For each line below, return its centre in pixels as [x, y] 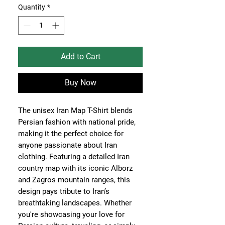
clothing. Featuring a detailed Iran [74, 157]
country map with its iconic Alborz [75, 168]
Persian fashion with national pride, [77, 122]
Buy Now [80, 83]
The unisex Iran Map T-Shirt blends [75, 110]
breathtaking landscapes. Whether [75, 203]
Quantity [32, 7]
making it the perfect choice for [71, 134]
